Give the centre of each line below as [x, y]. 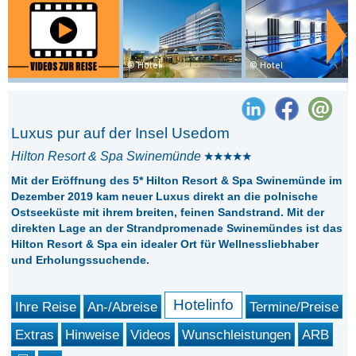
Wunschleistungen [237, 335]
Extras [35, 335]
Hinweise [93, 335]
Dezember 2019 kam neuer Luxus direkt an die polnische [165, 197]
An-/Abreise [123, 307]
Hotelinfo [204, 305]
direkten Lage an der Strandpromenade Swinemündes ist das [177, 228]
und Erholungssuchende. [81, 260]
